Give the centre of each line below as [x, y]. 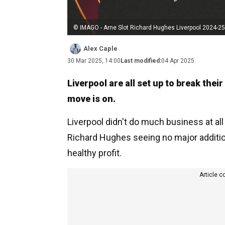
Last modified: [141, 61]
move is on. [91, 98]
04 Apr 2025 [178, 61]
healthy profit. [94, 153]
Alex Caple [100, 48]
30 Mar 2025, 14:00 [94, 61]
